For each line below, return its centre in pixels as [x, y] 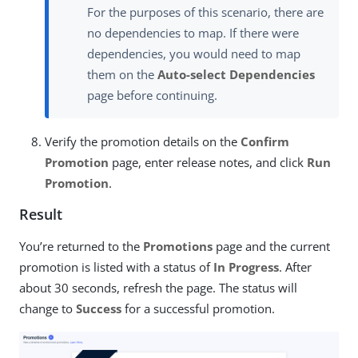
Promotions [178, 246]
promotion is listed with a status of [116, 267]
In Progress [246, 267]
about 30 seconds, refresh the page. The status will [158, 287]
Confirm [265, 141]
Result [41, 214]
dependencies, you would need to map [194, 53]
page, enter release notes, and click [208, 162]
